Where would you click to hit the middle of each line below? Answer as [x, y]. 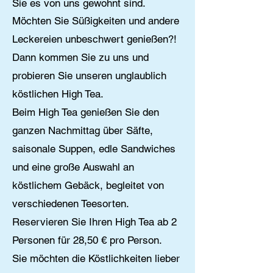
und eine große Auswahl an [73, 167]
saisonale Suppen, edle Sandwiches [94, 149]
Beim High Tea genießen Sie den [86, 112]
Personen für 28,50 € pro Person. [87, 240]
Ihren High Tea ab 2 [131, 222]
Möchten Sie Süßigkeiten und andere [96, 21]
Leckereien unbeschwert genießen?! [94, 39]
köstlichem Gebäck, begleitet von [88, 185]
